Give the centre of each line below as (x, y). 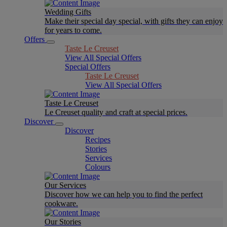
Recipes (98, 140)
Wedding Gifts (68, 12)
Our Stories (63, 222)
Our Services (65, 185)
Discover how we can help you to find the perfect (124, 194)
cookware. (61, 203)
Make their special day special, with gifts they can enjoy (134, 21)
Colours (98, 167)
